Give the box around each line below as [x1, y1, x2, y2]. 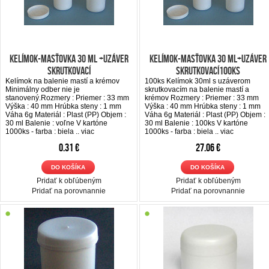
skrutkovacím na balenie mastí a [145, 85, 249, 94]
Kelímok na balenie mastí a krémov [5, 76, 119, 85]
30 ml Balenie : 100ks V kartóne [145, 118, 248, 127]
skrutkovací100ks [176, 64, 240, 77]
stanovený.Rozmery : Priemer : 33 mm [5, 93, 129, 102]
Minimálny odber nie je [5, 85, 80, 94]
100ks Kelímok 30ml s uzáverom [145, 76, 250, 85]
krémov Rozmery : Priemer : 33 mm [145, 93, 259, 102]
